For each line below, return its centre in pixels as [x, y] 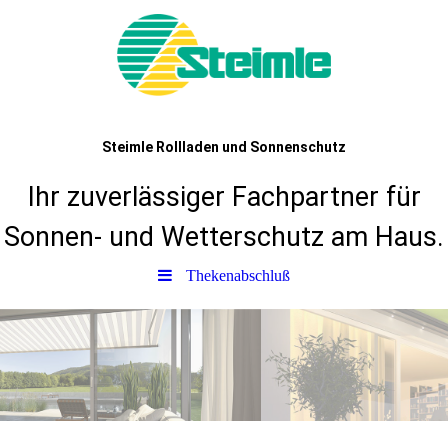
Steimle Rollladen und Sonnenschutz [224, 147]
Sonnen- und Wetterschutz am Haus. [224, 237]
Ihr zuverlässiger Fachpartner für [224, 197]
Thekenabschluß [238, 275]
